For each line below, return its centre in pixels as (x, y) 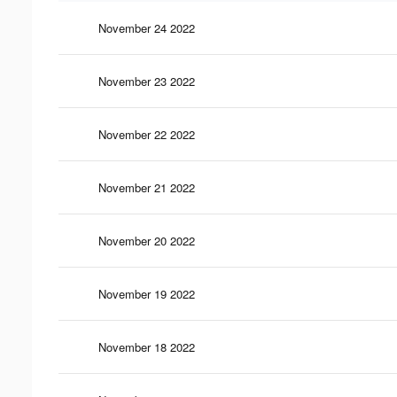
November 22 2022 (147, 134)
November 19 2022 (147, 293)
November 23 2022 (147, 81)
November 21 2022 (147, 187)
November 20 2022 (147, 240)
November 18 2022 (147, 346)
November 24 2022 (147, 27)
